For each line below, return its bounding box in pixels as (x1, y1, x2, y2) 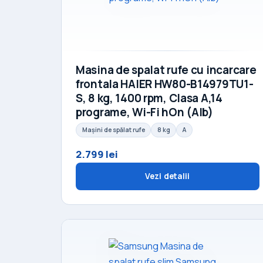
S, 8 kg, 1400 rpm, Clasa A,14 (76, 90, 222, 106)
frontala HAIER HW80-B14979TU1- (76, 76, 254, 92)
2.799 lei (76, 147, 118, 161)
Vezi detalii (145, 171, 190, 182)
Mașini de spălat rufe (82, 126, 145, 134)
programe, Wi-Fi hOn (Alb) (76, 104, 213, 120)
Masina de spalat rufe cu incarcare (76, 62, 257, 77)
